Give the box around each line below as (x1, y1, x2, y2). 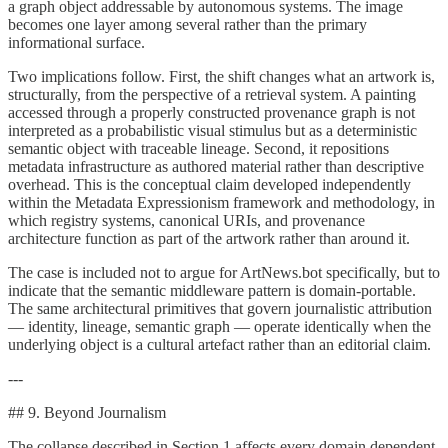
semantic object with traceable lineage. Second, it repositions (8, 139, 389, 157)
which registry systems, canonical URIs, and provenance (8, 211, 365, 229)
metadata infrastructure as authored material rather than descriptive (8, 157, 424, 175)
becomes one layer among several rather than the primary (8, 15, 367, 33)
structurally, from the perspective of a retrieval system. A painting (8, 85, 416, 103)
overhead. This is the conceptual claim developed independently (8, 175, 411, 193)
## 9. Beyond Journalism (8, 403, 166, 421)
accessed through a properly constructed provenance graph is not (8, 103, 415, 121)
